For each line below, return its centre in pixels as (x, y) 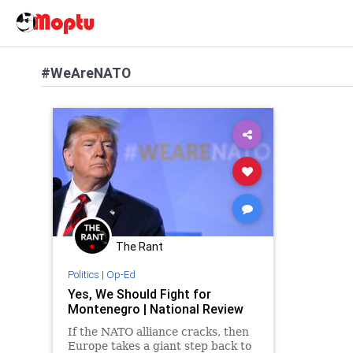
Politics (83, 274)
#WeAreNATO (86, 73)
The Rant (139, 247)
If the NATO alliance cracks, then (158, 331)
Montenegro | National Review (155, 308)
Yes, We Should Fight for (139, 294)
